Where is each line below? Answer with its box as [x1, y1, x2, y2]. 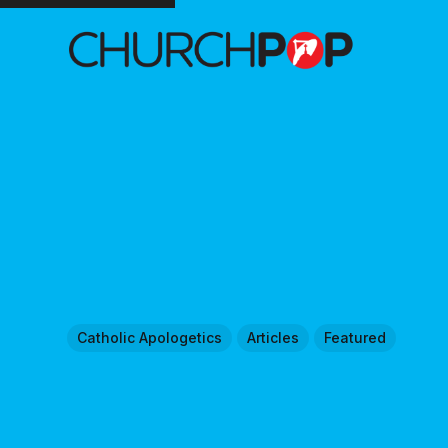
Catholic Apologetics [77, 328, 223, 346]
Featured [324, 328, 387, 346]
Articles [247, 328, 300, 346]
